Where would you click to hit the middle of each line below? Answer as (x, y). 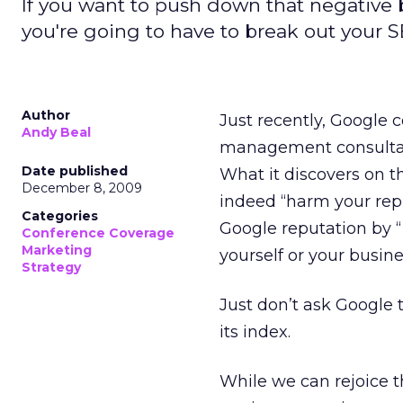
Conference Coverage (98, 233)
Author (46, 115)
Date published (75, 171)
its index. (255, 332)
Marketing (57, 250)
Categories (60, 216)
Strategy (51, 267)
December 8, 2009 (82, 188)
